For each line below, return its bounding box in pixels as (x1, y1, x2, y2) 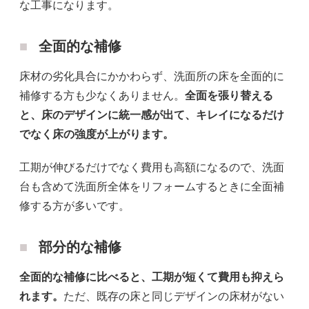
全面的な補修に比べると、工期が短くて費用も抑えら (19, 271, 284, 283)
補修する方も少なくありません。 (19, 90, 185, 102)
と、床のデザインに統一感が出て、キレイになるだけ (19, 109, 284, 121)
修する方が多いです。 (19, 200, 130, 212)
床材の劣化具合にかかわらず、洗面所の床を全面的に (19, 70, 284, 83)
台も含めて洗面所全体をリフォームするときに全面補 (19, 181, 284, 193)
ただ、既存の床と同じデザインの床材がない (63, 290, 284, 303)
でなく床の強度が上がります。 (19, 128, 174, 141)
